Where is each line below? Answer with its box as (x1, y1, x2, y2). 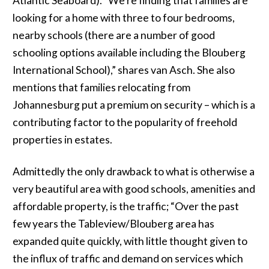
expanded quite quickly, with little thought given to (12, 235, 247, 247)
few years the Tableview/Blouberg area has (12, 217, 214, 230)
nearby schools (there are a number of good (12, 29, 215, 41)
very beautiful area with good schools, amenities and (12, 183, 255, 195)
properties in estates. (12, 133, 114, 146)
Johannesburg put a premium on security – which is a (12, 98, 255, 111)
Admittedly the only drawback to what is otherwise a (12, 165, 255, 178)
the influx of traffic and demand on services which (12, 252, 243, 265)
